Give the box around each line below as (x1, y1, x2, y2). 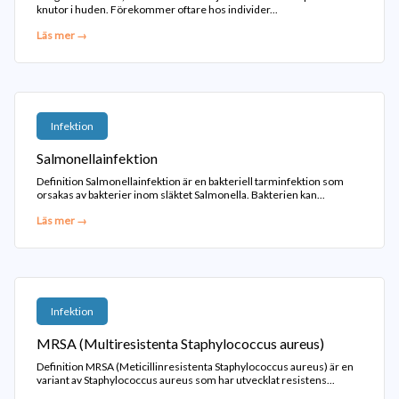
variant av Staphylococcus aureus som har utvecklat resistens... (37, 373, 335, 387)
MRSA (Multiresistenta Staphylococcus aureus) (37, 335, 324, 352)
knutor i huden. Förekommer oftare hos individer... (37, 3, 278, 16)
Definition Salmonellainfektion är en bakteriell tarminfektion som (37, 175, 344, 188)
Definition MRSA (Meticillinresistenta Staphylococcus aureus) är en (37, 360, 354, 373)
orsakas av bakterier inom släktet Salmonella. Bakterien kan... (37, 188, 325, 201)
